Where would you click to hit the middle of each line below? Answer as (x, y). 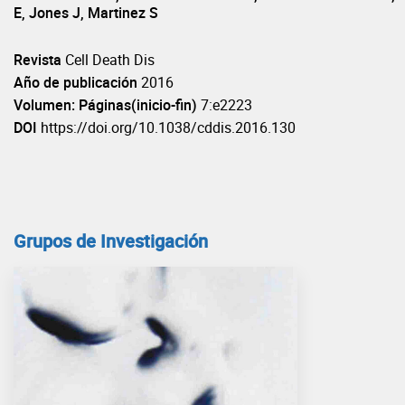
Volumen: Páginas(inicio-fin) (105, 105)
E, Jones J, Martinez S (86, 13)
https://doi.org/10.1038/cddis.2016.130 (168, 128)
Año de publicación (75, 83)
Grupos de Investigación (111, 241)
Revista (38, 60)
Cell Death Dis (110, 60)
